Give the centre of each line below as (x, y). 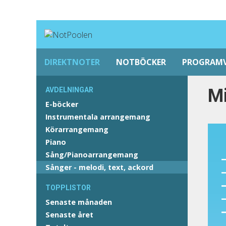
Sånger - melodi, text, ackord (99, 167)
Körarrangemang (77, 129)
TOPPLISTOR (68, 188)
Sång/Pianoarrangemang (92, 155)
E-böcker (62, 104)
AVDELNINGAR (69, 90)
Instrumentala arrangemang (98, 117)
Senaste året (69, 215)
